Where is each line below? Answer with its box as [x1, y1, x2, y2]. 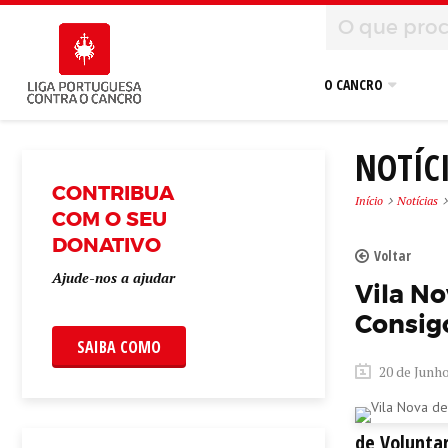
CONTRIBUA [52, 180, 174, 206]
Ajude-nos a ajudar [52, 268, 175, 287]
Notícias [396, 193, 438, 208]
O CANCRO [324, 75, 383, 94]
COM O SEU [52, 206, 167, 232]
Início [354, 193, 383, 208]
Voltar [373, 246, 411, 265]
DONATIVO [52, 232, 161, 258]
